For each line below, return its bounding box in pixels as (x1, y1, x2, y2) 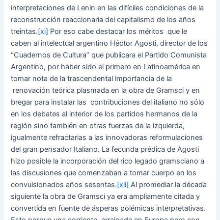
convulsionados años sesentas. (11, 180, 117, 189)
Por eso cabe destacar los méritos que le (48, 27, 188, 36)
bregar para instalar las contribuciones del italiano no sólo (11, 97, 205, 107)
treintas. (11, 27, 38, 36)
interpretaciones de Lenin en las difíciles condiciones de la (11, 3, 204, 12)
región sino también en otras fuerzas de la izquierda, (11, 121, 185, 130)
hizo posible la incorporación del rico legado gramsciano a (11, 156, 205, 165)
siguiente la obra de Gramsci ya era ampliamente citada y (11, 192, 200, 201)
